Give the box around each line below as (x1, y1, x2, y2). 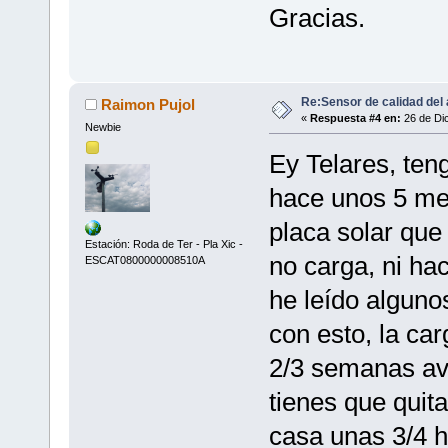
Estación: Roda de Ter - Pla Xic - (84, 237, 243, 250)
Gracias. (268, 2, 365, 33)
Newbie (84, 120, 121, 133)
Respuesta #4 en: (309, 111, 401, 124)
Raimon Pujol (101, 95, 196, 113)
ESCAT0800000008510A (84, 253, 205, 266)
